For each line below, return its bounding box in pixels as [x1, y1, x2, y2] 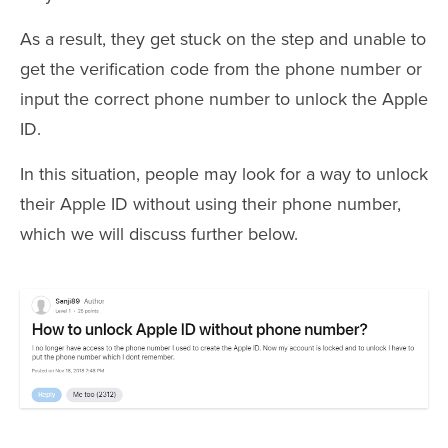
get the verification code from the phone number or [20, 58, 422, 81]
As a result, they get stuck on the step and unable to [20, 28, 426, 51]
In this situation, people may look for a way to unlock [20, 163, 428, 186]
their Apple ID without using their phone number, [20, 193, 401, 216]
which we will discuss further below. [20, 223, 298, 246]
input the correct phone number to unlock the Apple [20, 88, 428, 111]
